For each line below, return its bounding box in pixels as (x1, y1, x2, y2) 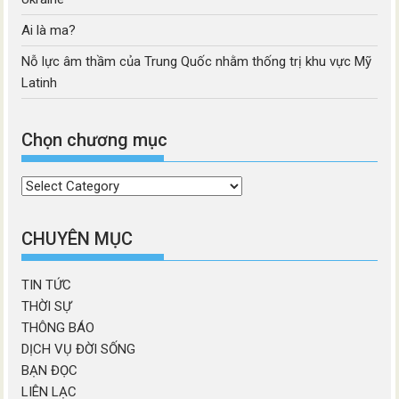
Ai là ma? (21, 21, 77, 38)
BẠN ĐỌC (21, 362, 78, 379)
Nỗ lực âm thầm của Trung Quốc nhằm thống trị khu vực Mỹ (21, 53, 372, 69)
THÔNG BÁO (21, 319, 95, 336)
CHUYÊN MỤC (21, 227, 134, 249)
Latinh (21, 74, 58, 91)
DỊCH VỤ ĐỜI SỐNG (21, 340, 136, 357)
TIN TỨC (21, 276, 72, 293)
